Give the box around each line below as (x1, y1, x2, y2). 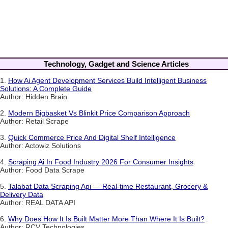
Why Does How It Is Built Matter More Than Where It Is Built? (8, 215, 205, 223)
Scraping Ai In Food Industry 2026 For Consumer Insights (8, 158, 193, 166)
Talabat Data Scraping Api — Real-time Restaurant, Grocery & (8, 182, 208, 191)
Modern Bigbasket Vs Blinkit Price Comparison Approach (8, 109, 190, 118)
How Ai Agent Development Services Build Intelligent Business (8, 76, 207, 85)
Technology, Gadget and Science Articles (43, 59, 189, 68)
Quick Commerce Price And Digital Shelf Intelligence (8, 133, 176, 142)
